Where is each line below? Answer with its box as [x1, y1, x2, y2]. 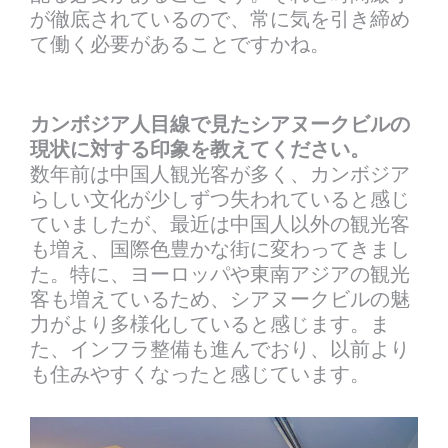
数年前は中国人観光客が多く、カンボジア [30, 160, 410, 188]
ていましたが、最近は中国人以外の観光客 [30, 210, 410, 238]
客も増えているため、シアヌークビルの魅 [30, 285, 410, 313]
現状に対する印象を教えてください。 [30, 135, 370, 163]
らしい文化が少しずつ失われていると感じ [30, 185, 410, 213]
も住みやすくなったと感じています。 [30, 360, 370, 388]
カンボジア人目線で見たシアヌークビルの [30, 110, 410, 138]
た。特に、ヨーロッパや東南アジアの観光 [30, 260, 410, 288]
